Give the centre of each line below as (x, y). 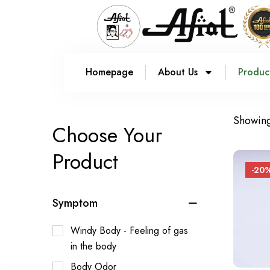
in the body (93, 246)
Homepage (109, 72)
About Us (178, 72)
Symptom (75, 203)
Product (85, 162)
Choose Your (107, 135)
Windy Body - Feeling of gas (129, 230)
